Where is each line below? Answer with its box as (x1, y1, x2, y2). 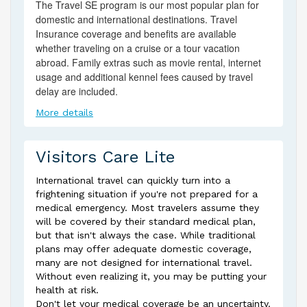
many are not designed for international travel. (36, 257, 252, 268)
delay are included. (36, 84, 118, 98)
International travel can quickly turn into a (36, 175, 230, 186)
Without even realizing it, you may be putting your (36, 271, 267, 282)
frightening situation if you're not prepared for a (36, 188, 258, 199)
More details (36, 107, 93, 118)
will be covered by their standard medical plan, (36, 216, 256, 227)
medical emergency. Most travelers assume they (36, 202, 259, 213)
